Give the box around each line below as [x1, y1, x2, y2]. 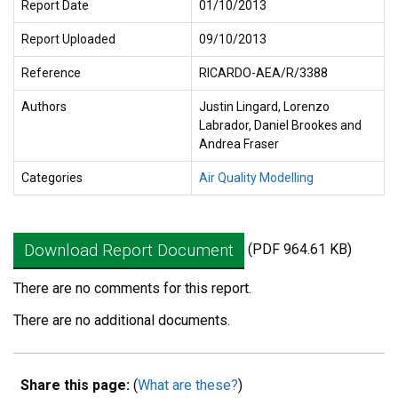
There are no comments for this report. [13, 280, 251, 297]
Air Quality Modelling [199, 171, 314, 185]
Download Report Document [24, 240, 234, 260]
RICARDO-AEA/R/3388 [199, 66, 328, 80]
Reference [21, 66, 81, 80]
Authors [21, 99, 67, 114]
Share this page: [20, 377, 130, 394]
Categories [21, 171, 83, 185]
